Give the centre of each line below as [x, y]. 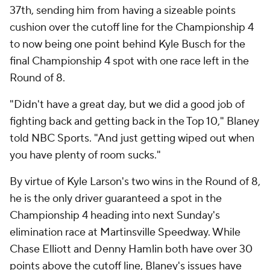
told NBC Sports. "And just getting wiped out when [132, 138]
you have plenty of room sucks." [85, 155]
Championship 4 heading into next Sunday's [115, 215]
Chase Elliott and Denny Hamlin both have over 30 [131, 249]
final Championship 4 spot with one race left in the [129, 61]
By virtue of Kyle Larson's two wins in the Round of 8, [135, 181]
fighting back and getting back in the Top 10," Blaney [134, 121]
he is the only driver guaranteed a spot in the [116, 198]
